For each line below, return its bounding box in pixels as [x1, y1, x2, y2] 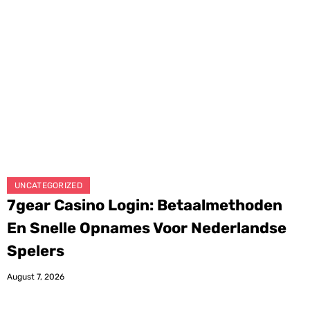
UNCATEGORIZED [15, 181, 82, 191]
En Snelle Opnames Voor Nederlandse [7, 219, 286, 238]
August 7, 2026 [7, 272, 64, 282]
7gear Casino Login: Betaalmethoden [7, 196, 282, 215]
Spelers [7, 241, 64, 261]
